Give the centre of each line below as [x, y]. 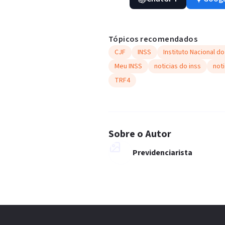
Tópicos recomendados [153, 39]
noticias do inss [178, 66]
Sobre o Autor [140, 134]
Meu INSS [128, 66]
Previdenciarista [162, 153]
